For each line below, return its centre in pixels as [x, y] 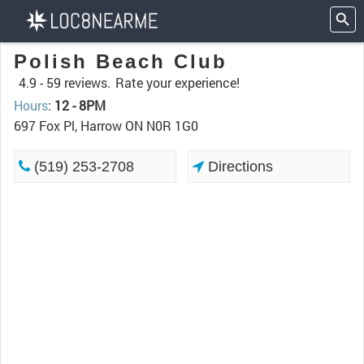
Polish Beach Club [121, 61]
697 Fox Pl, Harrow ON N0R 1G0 [106, 126]
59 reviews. [78, 82]
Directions [239, 167]
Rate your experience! [178, 82]
